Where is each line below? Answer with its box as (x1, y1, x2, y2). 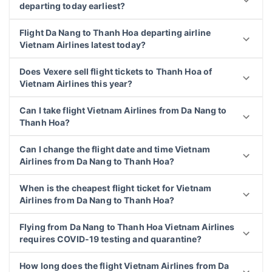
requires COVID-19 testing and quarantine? (19, 234, 202, 245)
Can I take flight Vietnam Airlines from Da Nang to (19, 105, 227, 116)
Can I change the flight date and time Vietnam (19, 144, 210, 155)
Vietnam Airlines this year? (19, 78, 133, 89)
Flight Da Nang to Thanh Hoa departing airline (19, 27, 211, 38)
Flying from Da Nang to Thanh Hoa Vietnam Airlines (19, 222, 235, 233)
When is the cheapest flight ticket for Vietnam (19, 183, 212, 194)
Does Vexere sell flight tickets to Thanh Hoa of (19, 66, 212, 77)
